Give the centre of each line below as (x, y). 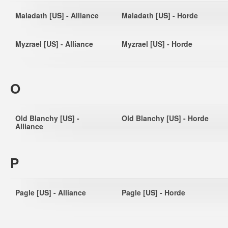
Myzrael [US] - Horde (157, 44)
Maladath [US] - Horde (160, 15)
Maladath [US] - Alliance (57, 15)
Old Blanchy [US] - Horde (165, 118)
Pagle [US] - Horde (153, 192)
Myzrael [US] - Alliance (54, 44)
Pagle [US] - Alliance (51, 192)
